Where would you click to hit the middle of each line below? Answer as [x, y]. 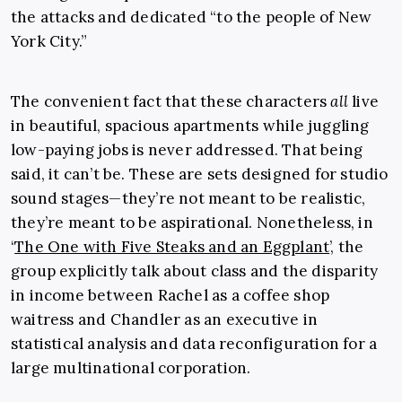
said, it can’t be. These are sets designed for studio [200, 175]
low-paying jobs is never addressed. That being [187, 150]
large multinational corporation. [133, 368]
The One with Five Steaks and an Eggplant [172, 247]
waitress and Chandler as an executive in [165, 320]
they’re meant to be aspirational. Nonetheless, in [192, 223]
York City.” [49, 42]
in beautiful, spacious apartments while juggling [190, 126]
